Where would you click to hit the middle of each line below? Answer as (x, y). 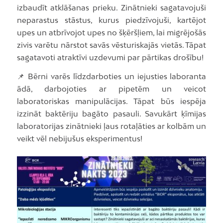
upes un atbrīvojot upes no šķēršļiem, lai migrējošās (111, 33)
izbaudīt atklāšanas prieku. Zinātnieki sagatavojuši (111, 8)
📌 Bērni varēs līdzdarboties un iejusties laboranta (111, 76)
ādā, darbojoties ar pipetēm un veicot (111, 88)
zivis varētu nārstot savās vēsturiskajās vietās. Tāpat (111, 45)
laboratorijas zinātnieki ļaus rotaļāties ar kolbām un (111, 126)
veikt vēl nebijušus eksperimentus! (79, 138)
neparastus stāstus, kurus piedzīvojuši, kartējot (111, 20)
